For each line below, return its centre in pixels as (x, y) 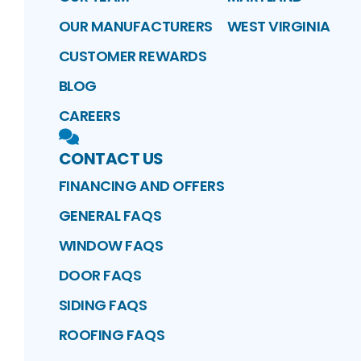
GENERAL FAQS (110, 216)
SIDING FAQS (103, 305)
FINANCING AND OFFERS (141, 186)
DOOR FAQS (100, 276)
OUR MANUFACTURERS (135, 27)
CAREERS (89, 116)
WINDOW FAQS (111, 246)
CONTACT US (111, 159)
